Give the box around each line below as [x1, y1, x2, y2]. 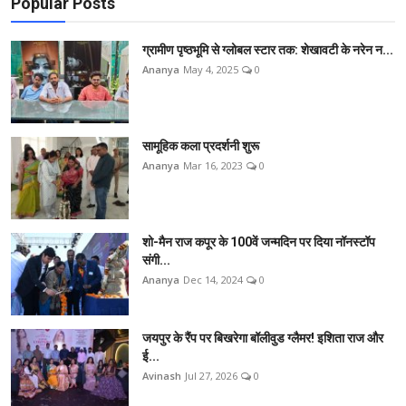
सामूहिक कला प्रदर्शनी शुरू [142, 138, 259, 153]
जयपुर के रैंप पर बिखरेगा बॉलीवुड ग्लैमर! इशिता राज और [142, 330, 383, 345]
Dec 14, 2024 [183, 272, 243, 286]
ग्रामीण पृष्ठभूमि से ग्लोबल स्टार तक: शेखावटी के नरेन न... [142, 42, 393, 57]
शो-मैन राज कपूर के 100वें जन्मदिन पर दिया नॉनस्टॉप [142, 234, 375, 249]
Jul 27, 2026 [185, 368, 237, 382]
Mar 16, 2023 [183, 158, 243, 172]
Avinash [142, 368, 181, 382]
